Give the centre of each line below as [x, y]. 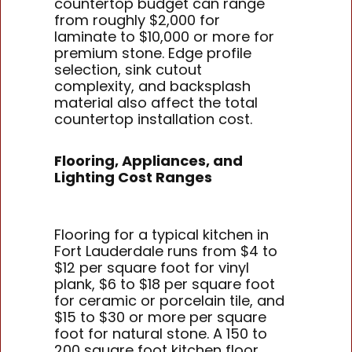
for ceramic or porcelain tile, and [170, 301]
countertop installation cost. [154, 119]
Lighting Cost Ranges [134, 177]
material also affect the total [156, 103]
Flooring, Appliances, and [149, 160]
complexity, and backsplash [153, 86]
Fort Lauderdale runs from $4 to [166, 251]
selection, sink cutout [128, 70]
